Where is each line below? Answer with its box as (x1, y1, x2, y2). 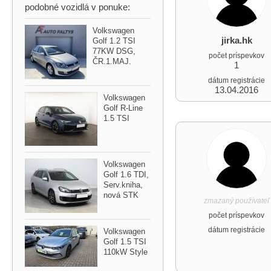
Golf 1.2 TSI (93, 36, 135, 45)
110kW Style (103, 247, 148, 256)
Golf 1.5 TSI (103, 237, 146, 246)
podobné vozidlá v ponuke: (25, 2, 130, 12)
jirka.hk (221, 35, 252, 45)
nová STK (103, 191, 139, 200)
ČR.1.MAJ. (93, 57, 131, 66)
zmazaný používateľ (204, 197, 269, 205)
